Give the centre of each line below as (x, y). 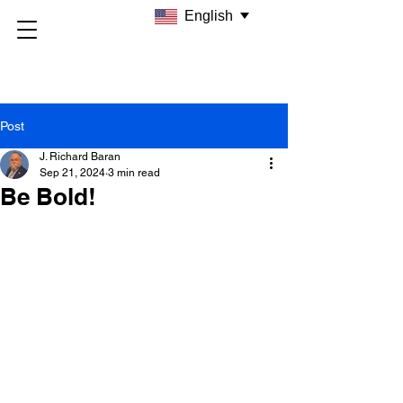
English (209, 16)
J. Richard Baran (80, 157)
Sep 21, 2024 (72, 173)
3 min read (134, 173)
